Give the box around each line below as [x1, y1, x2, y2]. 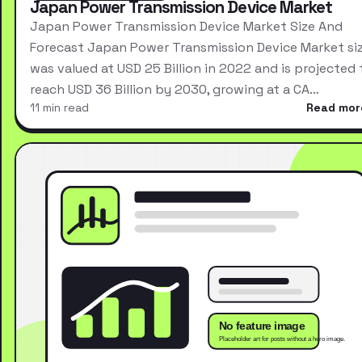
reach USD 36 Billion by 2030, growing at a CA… [29, 81, 319, 99]
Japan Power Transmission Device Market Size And [29, 18, 343, 36]
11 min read [29, 100, 89, 116]
